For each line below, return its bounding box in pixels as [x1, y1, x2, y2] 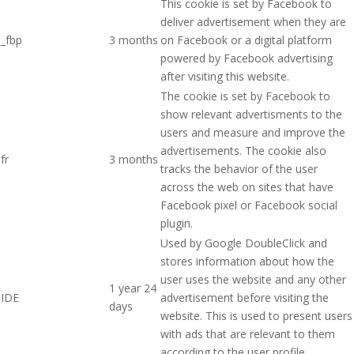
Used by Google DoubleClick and [160, 235, 327, 250]
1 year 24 [109, 280, 156, 296]
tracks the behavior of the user [160, 160, 318, 176]
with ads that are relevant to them [160, 326, 335, 341]
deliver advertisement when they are [160, 13, 346, 29]
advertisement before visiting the [160, 289, 329, 305]
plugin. [160, 215, 193, 231]
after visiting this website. [160, 68, 289, 84]
